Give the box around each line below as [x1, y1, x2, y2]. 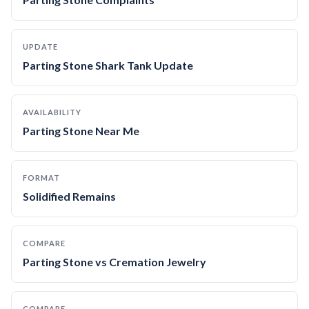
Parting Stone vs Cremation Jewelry [23, 255, 206, 268]
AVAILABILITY [23, 108, 81, 117]
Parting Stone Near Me [23, 124, 139, 137]
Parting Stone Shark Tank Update [23, 59, 193, 72]
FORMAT [23, 173, 60, 182]
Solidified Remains [23, 190, 116, 203]
